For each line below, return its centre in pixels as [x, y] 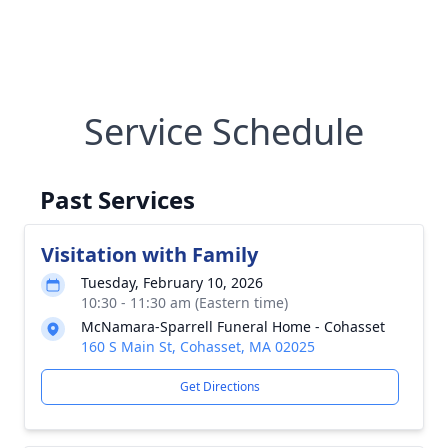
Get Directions [220, 386]
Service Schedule [224, 131]
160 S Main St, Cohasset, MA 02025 [198, 346]
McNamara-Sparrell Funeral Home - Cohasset [233, 326]
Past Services [117, 199]
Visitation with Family [149, 254]
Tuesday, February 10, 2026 [172, 282]
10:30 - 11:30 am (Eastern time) [184, 302]
